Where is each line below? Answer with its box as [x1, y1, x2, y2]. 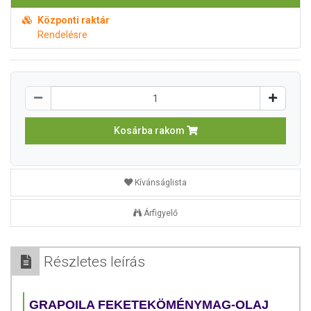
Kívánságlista [135, 178, 187, 187]
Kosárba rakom [113, 125, 187, 136]
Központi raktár [37, 15, 110, 26]
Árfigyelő [144, 208, 178, 218]
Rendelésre [37, 29, 87, 40]
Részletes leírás [44, 253, 145, 270]
